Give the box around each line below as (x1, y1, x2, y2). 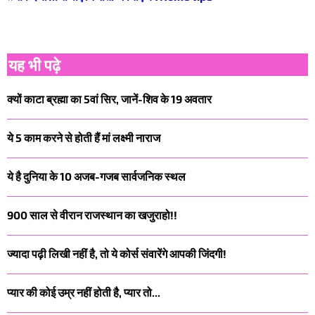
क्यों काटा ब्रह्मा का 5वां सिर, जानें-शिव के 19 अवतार (7, 91, 212, 105)
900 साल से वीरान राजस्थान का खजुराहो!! (7, 207, 177, 221)
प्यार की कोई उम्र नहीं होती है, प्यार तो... (7, 285, 160, 299)
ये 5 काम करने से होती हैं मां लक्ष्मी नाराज (7, 130, 160, 144)
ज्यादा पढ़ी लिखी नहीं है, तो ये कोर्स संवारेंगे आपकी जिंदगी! (7, 246, 226, 260)
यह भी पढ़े (8, 55, 60, 75)
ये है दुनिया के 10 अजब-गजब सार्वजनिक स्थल (7, 169, 186, 183)
